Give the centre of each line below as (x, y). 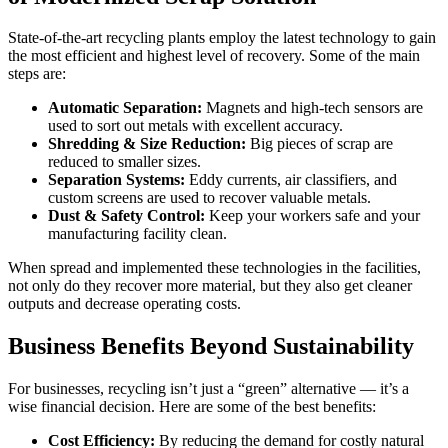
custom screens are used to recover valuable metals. (209, 198)
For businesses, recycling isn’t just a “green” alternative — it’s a (208, 389)
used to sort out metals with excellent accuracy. (195, 126)
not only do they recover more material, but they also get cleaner (210, 286)
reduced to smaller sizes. (124, 162)
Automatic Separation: (125, 108)
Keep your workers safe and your (312, 216)
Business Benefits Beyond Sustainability (211, 346)
